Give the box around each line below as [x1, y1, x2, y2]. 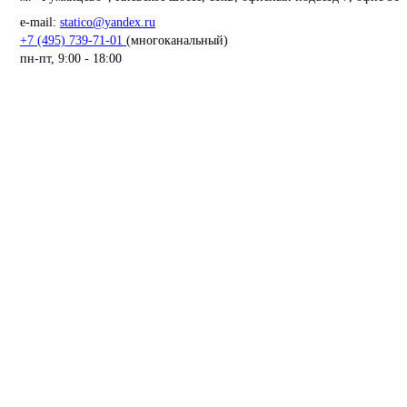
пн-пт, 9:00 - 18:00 [20, 52, 122, 66]
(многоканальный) [126, 34, 228, 48]
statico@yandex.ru [60, 15, 155, 30]
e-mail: [20, 15, 60, 30]
